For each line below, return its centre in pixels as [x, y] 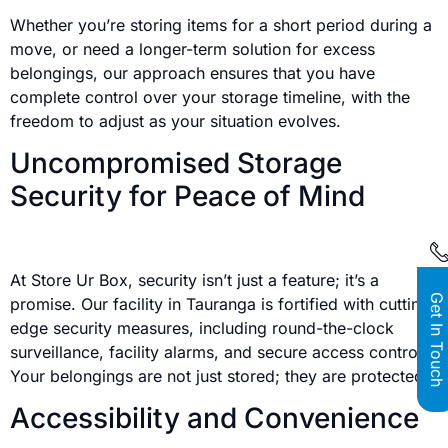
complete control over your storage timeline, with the [210, 96]
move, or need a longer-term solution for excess [192, 48]
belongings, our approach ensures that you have [192, 72]
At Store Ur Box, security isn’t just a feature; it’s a [194, 279]
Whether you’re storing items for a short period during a [221, 24]
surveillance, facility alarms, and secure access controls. [222, 351]
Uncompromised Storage [176, 163]
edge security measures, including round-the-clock [202, 327]
